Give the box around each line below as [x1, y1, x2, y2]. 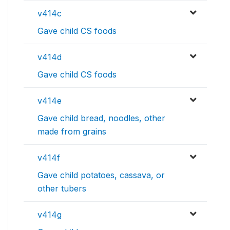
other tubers [37, 183, 86, 194]
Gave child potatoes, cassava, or [37, 169, 165, 180]
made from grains [37, 126, 106, 137]
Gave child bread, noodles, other [37, 112, 165, 123]
